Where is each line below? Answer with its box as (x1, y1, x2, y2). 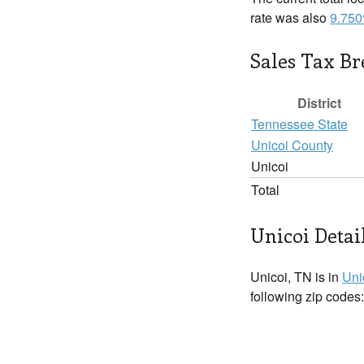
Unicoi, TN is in (250, 267, 342, 286)
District (297, 93, 341, 112)
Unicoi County (251, 136, 333, 154)
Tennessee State (251, 115, 348, 133)
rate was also (250, 8, 330, 27)
